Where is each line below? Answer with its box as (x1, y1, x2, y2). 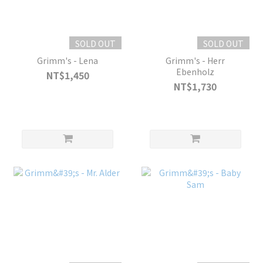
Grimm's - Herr (166, 55, 225, 67)
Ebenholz (176, 66, 215, 78)
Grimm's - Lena (37, 55, 99, 67)
